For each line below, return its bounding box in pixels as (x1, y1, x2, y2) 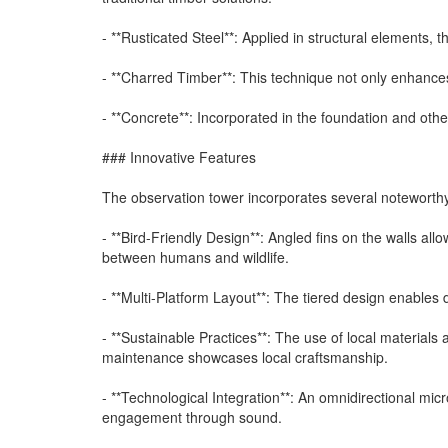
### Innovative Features (102, 146, 256, 167)
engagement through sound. (102, 406, 282, 427)
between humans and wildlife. (102, 246, 289, 267)
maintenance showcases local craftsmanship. (102, 346, 388, 367)
